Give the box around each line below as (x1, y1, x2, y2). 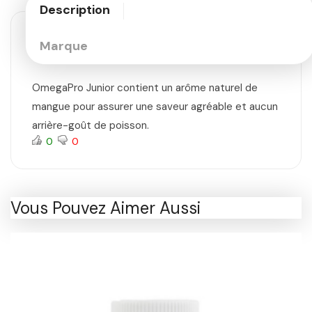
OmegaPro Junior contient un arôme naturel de (32, 81, 258, 95)
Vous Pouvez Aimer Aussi (10, 197, 201, 219)
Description (40, 1, 110, 19)
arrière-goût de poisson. (32, 118, 149, 133)
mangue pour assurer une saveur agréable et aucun (32, 100, 278, 114)
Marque (40, 38, 88, 55)
